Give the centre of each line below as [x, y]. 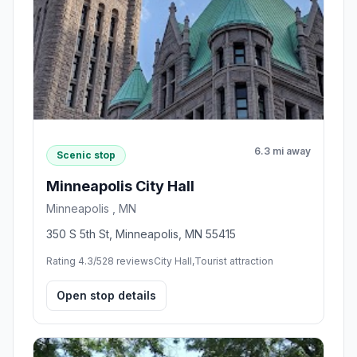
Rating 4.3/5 [74, 261]
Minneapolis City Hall [120, 186]
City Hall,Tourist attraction [214, 261]
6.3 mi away [282, 151]
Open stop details [106, 295]
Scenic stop [86, 155]
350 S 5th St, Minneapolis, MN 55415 [141, 233]
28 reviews [128, 261]
